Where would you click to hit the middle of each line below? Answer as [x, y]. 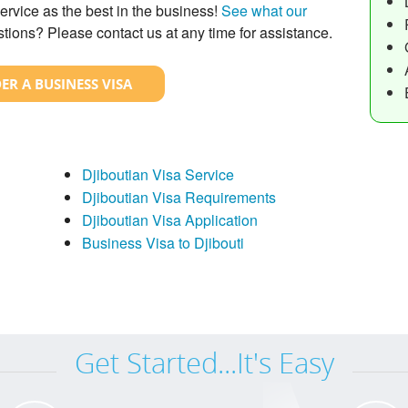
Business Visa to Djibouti [163, 242]
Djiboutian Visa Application [169, 219]
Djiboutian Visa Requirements [178, 197]
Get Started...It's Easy [204, 362]
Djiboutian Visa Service [158, 174]
